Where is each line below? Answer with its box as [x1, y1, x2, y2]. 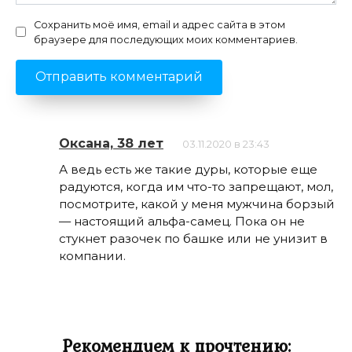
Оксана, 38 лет [59, 135, 163, 151]
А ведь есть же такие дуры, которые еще [59, 161, 317, 177]
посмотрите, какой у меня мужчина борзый [59, 196, 335, 211]
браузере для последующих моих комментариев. [34, 33, 298, 46]
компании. [59, 247, 126, 263]
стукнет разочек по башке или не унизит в [59, 230, 328, 246]
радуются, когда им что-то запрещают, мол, [59, 178, 333, 194]
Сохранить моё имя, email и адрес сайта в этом [34, 18, 285, 31]
